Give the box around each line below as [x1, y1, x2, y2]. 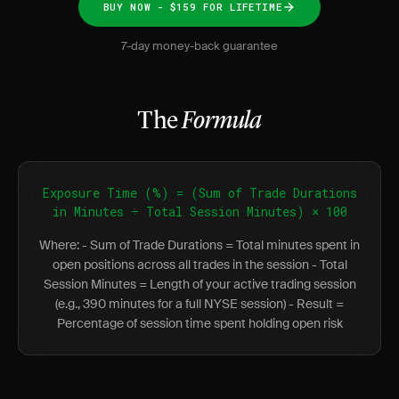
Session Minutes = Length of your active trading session [43, 276, 356, 292]
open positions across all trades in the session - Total [52, 256, 347, 273]
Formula [181, 110, 262, 134]
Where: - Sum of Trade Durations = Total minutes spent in [39, 237, 360, 253]
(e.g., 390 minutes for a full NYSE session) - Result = [55, 296, 344, 312]
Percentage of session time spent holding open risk [56, 315, 343, 331]
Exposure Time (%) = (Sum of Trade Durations [42, 184, 357, 201]
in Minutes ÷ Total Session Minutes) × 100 [52, 203, 347, 220]
